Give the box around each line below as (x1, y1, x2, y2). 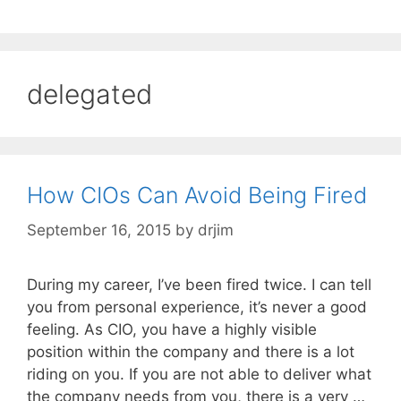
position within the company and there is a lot (27, 342, 354, 361)
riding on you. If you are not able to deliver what (27, 364, 371, 383)
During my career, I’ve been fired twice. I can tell (27, 275, 371, 294)
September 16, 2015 (27, 220, 171, 239)
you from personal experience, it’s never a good (27, 297, 367, 316)
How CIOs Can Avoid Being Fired (27, 182, 367, 209)
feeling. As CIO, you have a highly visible (27, 320, 317, 338)
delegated (27, 78, 152, 111)
